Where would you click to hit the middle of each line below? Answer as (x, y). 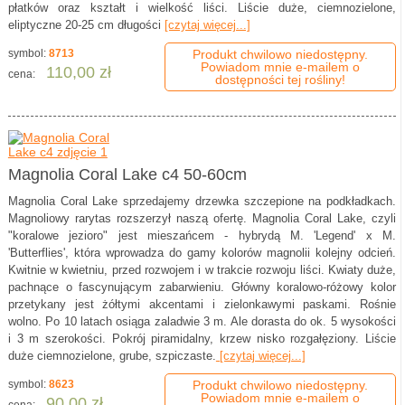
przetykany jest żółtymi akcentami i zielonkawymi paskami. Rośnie (202, 305)
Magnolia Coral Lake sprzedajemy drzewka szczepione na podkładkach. (202, 202)
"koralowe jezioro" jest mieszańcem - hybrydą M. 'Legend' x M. (202, 236)
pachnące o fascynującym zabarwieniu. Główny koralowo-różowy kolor (202, 287)
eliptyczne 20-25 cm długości (86, 25)
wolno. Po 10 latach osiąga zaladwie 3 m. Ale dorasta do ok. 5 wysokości (202, 322)
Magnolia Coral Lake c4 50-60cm (127, 175)
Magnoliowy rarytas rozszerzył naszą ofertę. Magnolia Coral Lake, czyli (202, 219)
